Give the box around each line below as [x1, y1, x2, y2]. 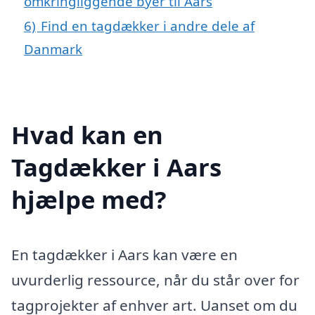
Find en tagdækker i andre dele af [41, 17, 255, 35]
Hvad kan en [11, 118, 163, 152]
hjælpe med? [11, 183, 167, 217]
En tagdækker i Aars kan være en [11, 245, 238, 265]
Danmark [24, 40, 82, 58]
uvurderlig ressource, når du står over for [11, 270, 300, 290]
